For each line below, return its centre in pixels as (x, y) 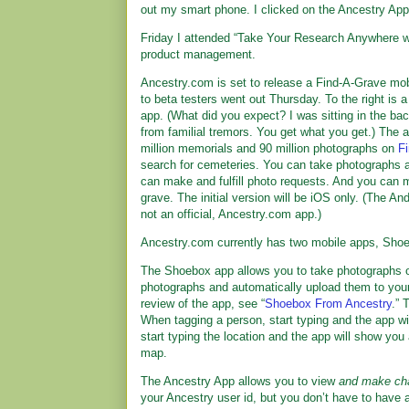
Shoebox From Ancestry (328, 304)
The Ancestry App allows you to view (240, 381)
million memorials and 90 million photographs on (269, 148)
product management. (198, 54)
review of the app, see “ (203, 304)
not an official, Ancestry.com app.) (231, 214)
